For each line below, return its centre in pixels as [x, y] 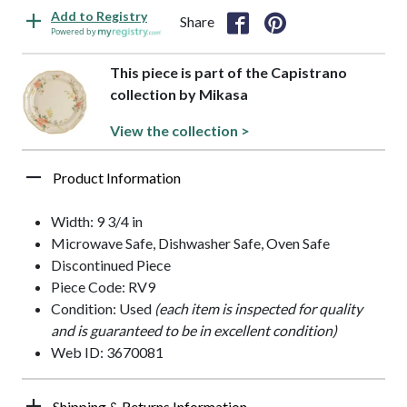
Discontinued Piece [111, 265]
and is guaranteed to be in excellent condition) [194, 331]
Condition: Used [103, 309]
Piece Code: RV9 [103, 287]
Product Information [117, 178]
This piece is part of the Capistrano [228, 73]
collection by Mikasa [179, 94]
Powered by [74, 32]
